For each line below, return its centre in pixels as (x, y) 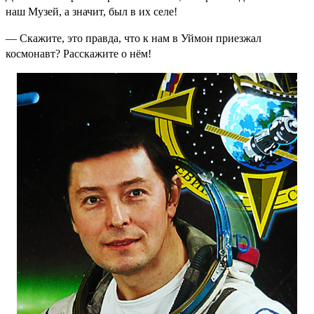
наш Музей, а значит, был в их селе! (91, 11)
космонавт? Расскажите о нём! (78, 53)
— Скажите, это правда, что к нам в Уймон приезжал (134, 38)
